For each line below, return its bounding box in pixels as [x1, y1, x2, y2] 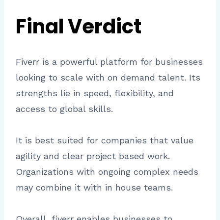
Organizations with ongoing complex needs [16, 166, 198, 177]
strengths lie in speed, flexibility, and [16, 87, 174, 98]
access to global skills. [16, 103, 113, 114]
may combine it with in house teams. [16, 182, 173, 192]
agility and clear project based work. [16, 150, 170, 161]
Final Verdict [16, 12, 141, 40]
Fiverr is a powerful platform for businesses [16, 56, 203, 67]
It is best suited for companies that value [16, 135, 193, 145]
